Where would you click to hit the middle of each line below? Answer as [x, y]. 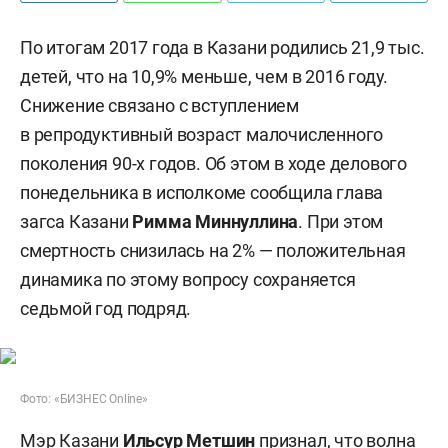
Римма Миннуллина [215, 221]
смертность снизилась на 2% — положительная [213, 250]
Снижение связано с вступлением [160, 105]
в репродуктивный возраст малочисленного [202, 134]
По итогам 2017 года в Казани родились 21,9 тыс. [222, 47]
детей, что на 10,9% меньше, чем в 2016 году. [204, 76]
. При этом [341, 221]
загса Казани [76, 221]
